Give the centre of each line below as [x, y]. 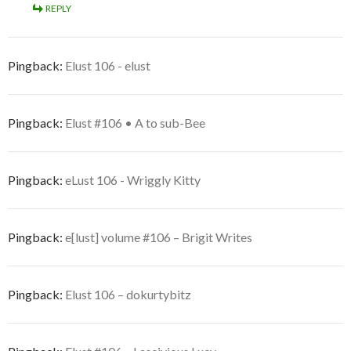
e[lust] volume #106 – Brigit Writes [159, 237]
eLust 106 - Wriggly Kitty [133, 180]
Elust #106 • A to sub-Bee [135, 123]
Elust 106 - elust [108, 66]
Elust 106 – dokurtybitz [128, 295]
